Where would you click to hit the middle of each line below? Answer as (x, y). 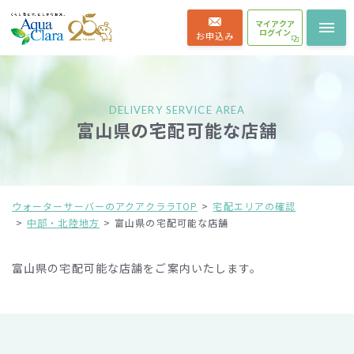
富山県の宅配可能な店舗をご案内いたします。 (137, 268)
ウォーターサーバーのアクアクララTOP (105, 206)
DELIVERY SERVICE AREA (177, 110)
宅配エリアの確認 (254, 206)
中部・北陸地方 (63, 222)
